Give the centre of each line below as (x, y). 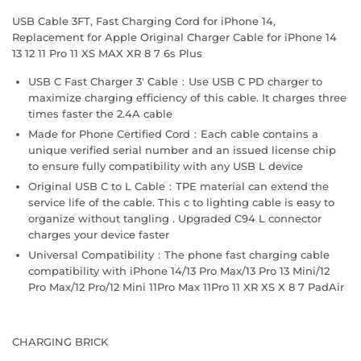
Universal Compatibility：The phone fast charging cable (179, 255)
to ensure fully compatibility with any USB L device (166, 166)
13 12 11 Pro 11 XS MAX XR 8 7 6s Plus (107, 53)
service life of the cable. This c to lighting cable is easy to (181, 203)
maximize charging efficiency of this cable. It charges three (187, 97)
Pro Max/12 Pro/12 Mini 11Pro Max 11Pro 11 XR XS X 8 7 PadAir (186, 287)
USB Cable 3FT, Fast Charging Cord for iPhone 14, (144, 21)
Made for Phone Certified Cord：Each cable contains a (173, 133)
